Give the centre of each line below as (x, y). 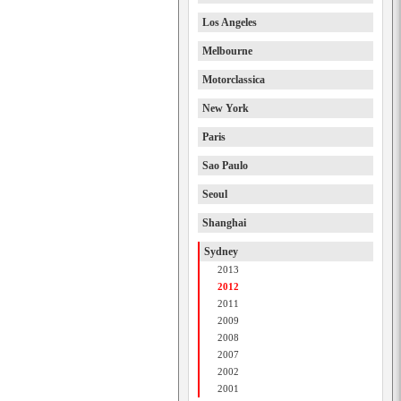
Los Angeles (230, 22)
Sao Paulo (225, 166)
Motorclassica (234, 80)
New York (226, 108)
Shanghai (224, 223)
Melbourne (227, 51)
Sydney (221, 252)
